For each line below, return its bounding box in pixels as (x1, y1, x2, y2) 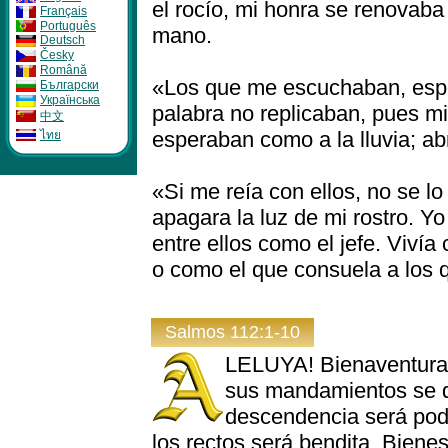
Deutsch (40, 33, 85, 48)
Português (40, 18, 96, 33)
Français (40, 3, 87, 18)
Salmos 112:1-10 (155, 322, 310, 342)
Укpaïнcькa (40, 92, 100, 107)
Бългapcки (40, 77, 99, 92)
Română (40, 63, 87, 78)
